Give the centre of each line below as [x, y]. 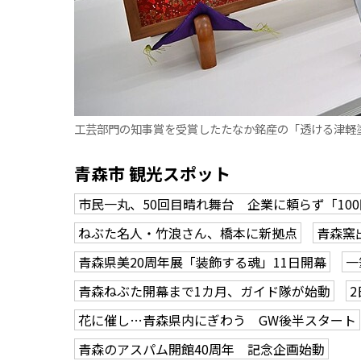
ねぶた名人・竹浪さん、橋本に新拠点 [188, 233]
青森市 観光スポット [152, 173]
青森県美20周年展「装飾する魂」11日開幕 [202, 262]
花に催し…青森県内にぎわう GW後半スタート [217, 320]
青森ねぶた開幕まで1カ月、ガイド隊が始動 [204, 291]
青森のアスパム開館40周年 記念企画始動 [201, 349]
